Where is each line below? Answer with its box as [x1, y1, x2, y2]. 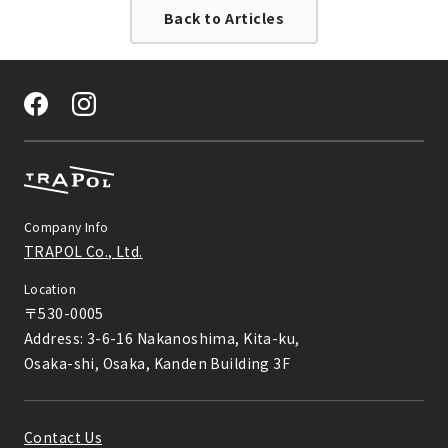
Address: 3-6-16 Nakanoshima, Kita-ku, [24, 327, 300, 348]
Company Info [24, 217, 109, 235]
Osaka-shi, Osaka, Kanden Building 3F [24, 352, 291, 373]
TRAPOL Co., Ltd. [24, 240, 143, 261]
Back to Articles [163, 7, 285, 28]
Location [24, 279, 76, 297]
